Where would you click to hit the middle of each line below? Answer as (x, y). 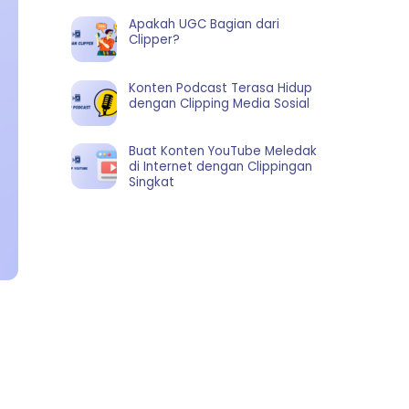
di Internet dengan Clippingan (220, 167)
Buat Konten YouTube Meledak (222, 152)
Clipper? (154, 39)
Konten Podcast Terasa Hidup (220, 88)
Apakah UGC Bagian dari (204, 24)
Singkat (151, 183)
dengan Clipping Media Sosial (219, 103)
